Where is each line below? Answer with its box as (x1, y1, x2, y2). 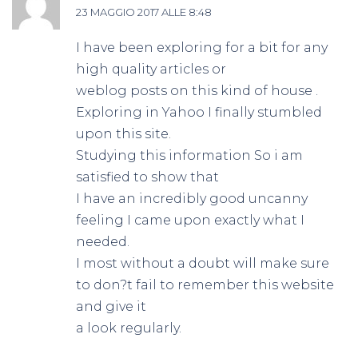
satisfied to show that (76, 169, 219, 185)
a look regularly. (76, 320, 181, 336)
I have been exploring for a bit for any (76, 39, 328, 55)
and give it (76, 298, 146, 314)
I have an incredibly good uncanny (76, 190, 308, 206)
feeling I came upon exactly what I (76, 212, 304, 228)
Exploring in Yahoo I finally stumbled (76, 104, 322, 120)
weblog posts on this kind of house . (76, 82, 318, 98)
